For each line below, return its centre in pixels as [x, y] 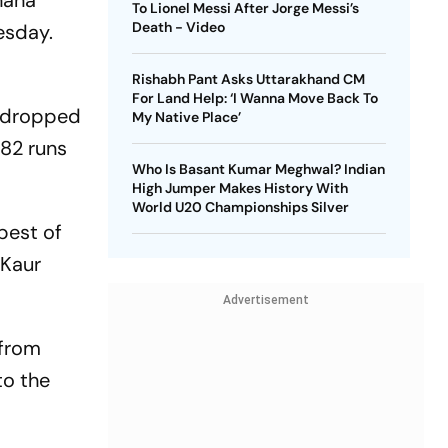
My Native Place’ [186, 117]
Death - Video [178, 27]
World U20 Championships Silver [240, 207]
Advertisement [265, 300]
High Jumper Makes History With [239, 188]
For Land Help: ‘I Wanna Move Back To [254, 98]
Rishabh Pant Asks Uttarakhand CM [248, 79]
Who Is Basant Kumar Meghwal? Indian [258, 169]
